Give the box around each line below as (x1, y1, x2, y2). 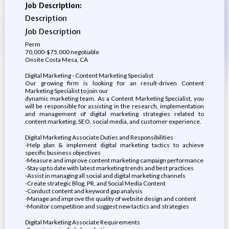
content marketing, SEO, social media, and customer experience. (25, 118, 201, 125)
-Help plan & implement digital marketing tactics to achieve (25, 141, 204, 149)
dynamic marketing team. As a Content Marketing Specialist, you (25, 95, 204, 102)
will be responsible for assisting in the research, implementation (25, 102, 204, 110)
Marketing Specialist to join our (25, 87, 108, 95)
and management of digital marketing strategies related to (25, 110, 204, 118)
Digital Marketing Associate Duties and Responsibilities (25, 133, 173, 141)
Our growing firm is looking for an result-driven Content (25, 79, 204, 87)
